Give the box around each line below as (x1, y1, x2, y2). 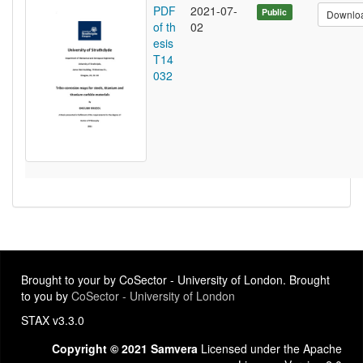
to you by (21, 288, 71, 305)
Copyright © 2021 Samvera (52, 340, 198, 357)
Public (262, 6, 288, 19)
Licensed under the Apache (198, 340, 342, 357)
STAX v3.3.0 (21, 312, 84, 329)
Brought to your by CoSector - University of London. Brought (21, 271, 330, 288)
